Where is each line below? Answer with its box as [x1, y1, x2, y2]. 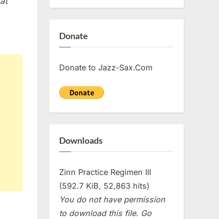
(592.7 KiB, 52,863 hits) [59, 180, 150, 191]
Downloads [59, 135, 103, 146]
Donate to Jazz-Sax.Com [59, 62, 153, 72]
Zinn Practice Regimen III [59, 167, 151, 177]
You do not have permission [59, 194, 165, 204]
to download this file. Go [59, 208, 152, 218]
